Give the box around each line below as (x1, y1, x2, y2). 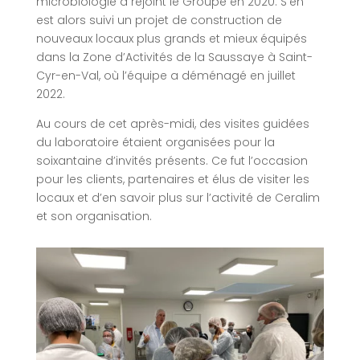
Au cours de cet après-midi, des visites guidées (35, 116, 309, 133)
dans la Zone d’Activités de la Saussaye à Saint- (35, 49, 313, 66)
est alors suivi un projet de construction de (35, 12, 282, 29)
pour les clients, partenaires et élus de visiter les (35, 171, 309, 188)
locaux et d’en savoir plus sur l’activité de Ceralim (35, 190, 320, 207)
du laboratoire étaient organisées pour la (35, 134, 275, 151)
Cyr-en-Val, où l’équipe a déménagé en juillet (35, 67, 296, 84)
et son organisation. (35, 208, 152, 225)
